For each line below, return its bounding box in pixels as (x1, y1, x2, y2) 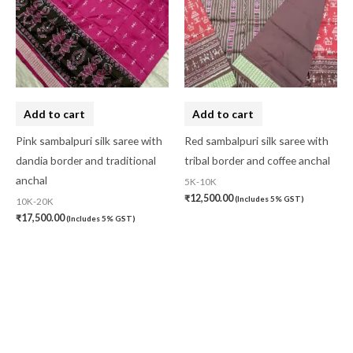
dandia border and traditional (16, 154, 156, 168)
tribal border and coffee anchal (184, 154, 330, 168)
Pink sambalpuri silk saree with (16, 134, 162, 148)
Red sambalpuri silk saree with (184, 134, 329, 148)
